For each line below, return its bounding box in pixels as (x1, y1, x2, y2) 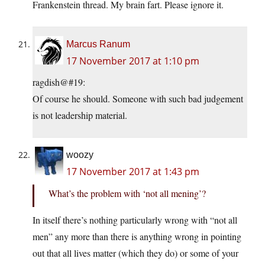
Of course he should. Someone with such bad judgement (33, 92, 243, 105)
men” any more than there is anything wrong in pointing (33, 230, 241, 243)
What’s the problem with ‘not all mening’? (49, 187, 206, 200)
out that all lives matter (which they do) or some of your (33, 247, 238, 260)
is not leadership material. (33, 109, 127, 122)
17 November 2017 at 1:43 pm (66, 165, 199, 179)
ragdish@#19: (33, 76, 85, 89)
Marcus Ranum (66, 39, 130, 50)
